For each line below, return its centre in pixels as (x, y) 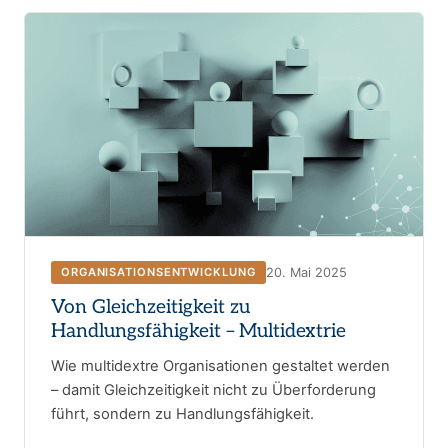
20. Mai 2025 (306, 272)
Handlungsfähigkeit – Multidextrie (198, 332)
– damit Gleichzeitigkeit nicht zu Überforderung (213, 390)
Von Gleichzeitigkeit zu (150, 308)
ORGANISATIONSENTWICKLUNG (158, 272)
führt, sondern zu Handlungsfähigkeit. (182, 414)
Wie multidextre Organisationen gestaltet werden (220, 366)
